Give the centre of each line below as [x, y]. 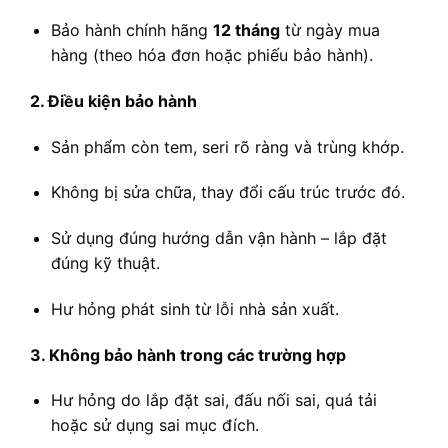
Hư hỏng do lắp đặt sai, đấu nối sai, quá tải [213, 400]
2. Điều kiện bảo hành [113, 100]
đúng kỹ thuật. [105, 263]
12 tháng [246, 29]
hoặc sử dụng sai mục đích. [154, 425]
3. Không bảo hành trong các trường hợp [188, 354]
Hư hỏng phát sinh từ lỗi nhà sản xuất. [194, 308]
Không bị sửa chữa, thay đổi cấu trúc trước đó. [227, 192]
